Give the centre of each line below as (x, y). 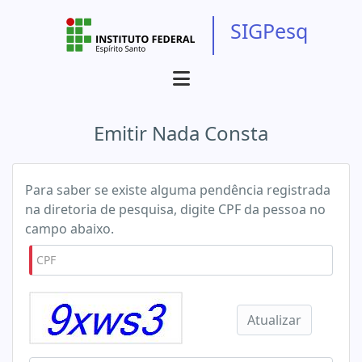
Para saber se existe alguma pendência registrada (178, 190)
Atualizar (275, 320)
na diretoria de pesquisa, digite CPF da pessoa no (175, 209)
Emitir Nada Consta (181, 133)
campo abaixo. (69, 229)
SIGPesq (269, 31)
